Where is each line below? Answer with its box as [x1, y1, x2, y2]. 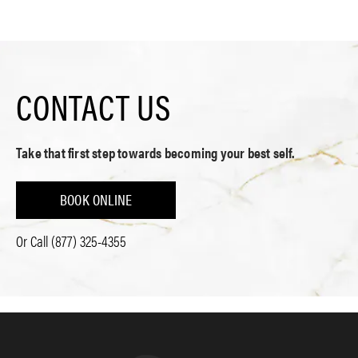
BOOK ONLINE [60, 188, 133, 210]
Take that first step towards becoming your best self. [16, 141, 295, 162]
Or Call [16, 229, 51, 252]
